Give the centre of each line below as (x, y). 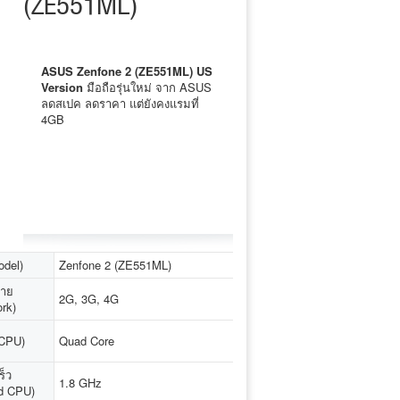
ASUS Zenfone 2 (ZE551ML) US (127, 71)
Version (64, 87)
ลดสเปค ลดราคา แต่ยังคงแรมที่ (120, 103)
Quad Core (87, 341)
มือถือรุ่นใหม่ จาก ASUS (149, 87)
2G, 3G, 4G (89, 299)
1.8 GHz (80, 383)
